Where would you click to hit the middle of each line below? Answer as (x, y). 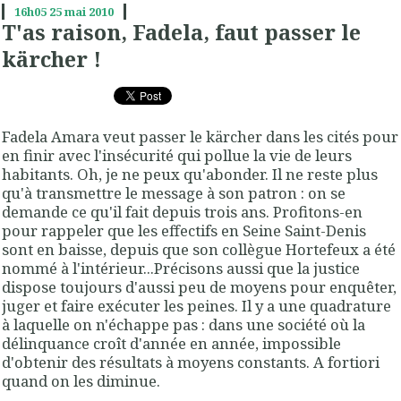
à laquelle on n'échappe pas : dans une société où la (183, 324)
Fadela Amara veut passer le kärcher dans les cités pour (200, 136)
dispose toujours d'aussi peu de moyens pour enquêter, (199, 286)
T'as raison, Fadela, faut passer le (181, 33)
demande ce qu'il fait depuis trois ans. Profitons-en (182, 211)
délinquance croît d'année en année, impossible (171, 343)
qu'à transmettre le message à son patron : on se (174, 192)
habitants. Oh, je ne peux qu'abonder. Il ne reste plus (190, 174)
